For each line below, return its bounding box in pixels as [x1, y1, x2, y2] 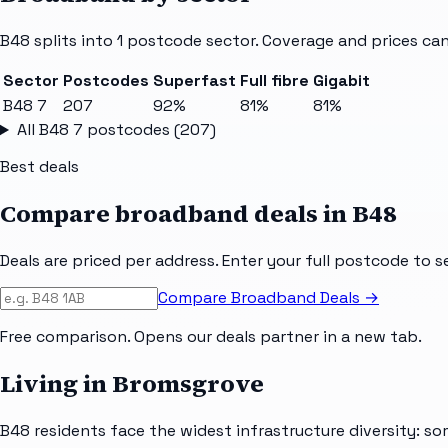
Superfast [153, 70, 236, 92]
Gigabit [313, 70, 370, 92]
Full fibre [240, 70, 309, 92]
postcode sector [127, 30, 255, 52]
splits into [30, 30, 117, 52]
